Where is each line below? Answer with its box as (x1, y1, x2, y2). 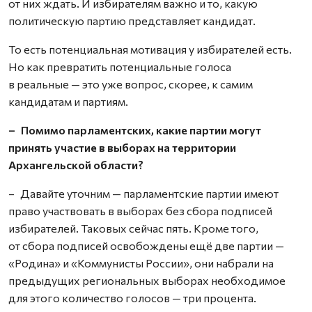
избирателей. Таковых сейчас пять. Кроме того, (8, 221, 258, 235)
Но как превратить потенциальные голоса (8, 60, 231, 73)
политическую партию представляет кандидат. (8, 14, 256, 27)
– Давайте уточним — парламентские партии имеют (8, 187, 279, 200)
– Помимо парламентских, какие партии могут (8, 123, 261, 136)
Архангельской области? (8, 158, 143, 171)
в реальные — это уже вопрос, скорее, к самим (8, 77, 253, 91)
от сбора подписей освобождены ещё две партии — (8, 239, 284, 252)
